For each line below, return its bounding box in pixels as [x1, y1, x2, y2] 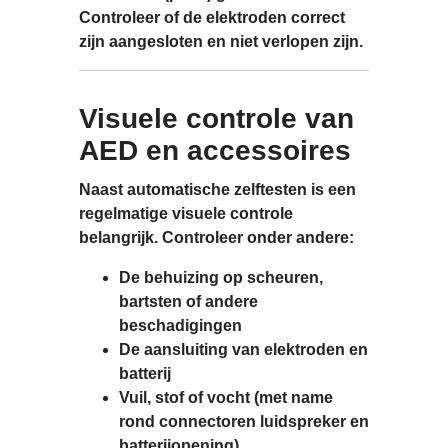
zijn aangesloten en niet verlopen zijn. [79, 32, 363, 50]
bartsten [119, 292, 182, 310]
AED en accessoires [79, 134, 351, 166]
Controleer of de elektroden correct [79, 8, 345, 26]
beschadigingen [119, 316, 242, 334]
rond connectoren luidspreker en [119, 412, 369, 430]
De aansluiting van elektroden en [119, 340, 368, 358]
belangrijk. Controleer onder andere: [79, 228, 354, 246]
